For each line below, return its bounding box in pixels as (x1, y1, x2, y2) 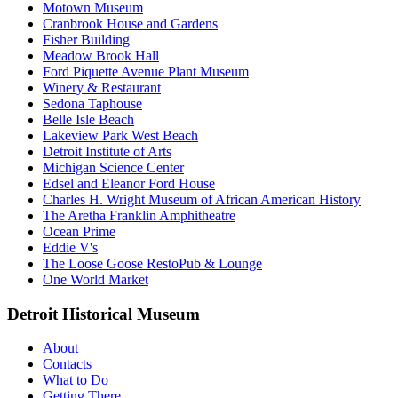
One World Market (43, 271, 148, 287)
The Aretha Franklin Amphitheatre (43, 207, 235, 223)
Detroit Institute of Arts (43, 143, 171, 159)
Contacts (43, 356, 92, 372)
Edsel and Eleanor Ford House (43, 175, 215, 191)
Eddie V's (43, 239, 98, 255)
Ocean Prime (43, 223, 115, 239)
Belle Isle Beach (43, 111, 134, 127)
